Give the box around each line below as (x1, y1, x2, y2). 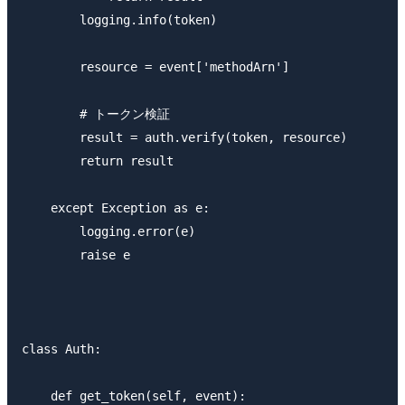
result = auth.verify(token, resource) (22, 130, 347, 146)
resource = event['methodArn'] (22, 60, 289, 75)
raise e (22, 248, 130, 263)
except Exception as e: (22, 201, 210, 216)
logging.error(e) (22, 224, 195, 240)
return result (22, 154, 174, 169)
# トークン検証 (22, 107, 170, 122)
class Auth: (22, 342, 101, 357)
